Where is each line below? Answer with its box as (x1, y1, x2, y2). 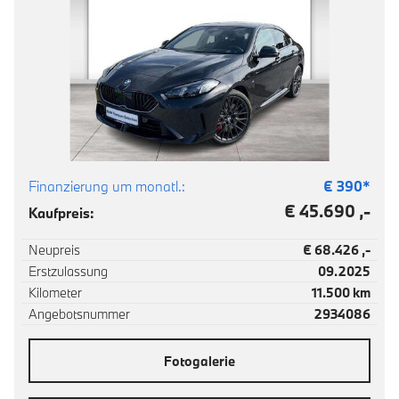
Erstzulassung (28, 263, 108, 280)
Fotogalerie (164, 352, 235, 370)
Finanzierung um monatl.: (28, 177, 185, 195)
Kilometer (28, 284, 82, 301)
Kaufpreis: (28, 204, 94, 222)
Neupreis (28, 241, 80, 258)
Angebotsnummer (28, 305, 130, 322)
